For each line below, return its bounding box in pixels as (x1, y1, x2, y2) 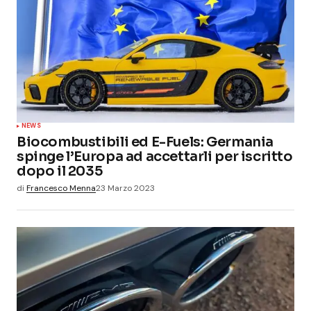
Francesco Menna (26, 182, 96, 194)
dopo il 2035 (17, 162, 103, 180)
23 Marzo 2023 (96, 182, 155, 194)
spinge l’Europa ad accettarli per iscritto (17, 147, 293, 165)
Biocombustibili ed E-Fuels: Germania (17, 133, 274, 151)
